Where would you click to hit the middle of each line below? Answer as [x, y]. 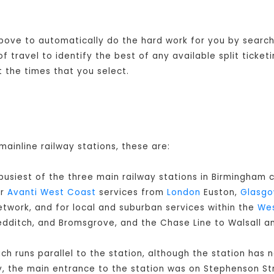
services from [131, 193]
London [184, 193]
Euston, [220, 193]
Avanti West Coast [52, 193]
